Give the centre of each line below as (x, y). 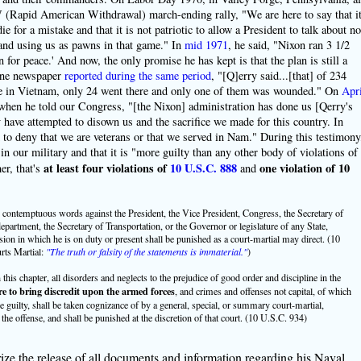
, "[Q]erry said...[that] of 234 (278, 75)
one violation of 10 (304, 168)
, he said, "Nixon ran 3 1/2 (288, 44)
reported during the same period (137, 75)
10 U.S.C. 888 (203, 168)
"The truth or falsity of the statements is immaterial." (146, 251)
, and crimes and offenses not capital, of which (263, 290)
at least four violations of (106, 168)
